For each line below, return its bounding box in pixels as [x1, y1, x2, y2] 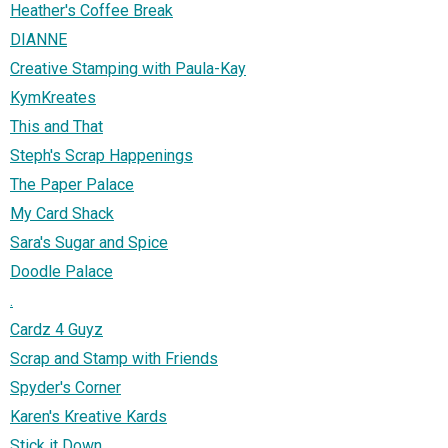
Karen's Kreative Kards [10, 406, 167, 426]
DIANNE [10, 29, 67, 49]
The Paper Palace [10, 174, 134, 194]
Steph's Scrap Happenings [10, 145, 193, 165]
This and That [10, 116, 103, 136]
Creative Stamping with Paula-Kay [10, 58, 246, 78]
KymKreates [10, 87, 96, 107]
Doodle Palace [10, 261, 113, 281]
